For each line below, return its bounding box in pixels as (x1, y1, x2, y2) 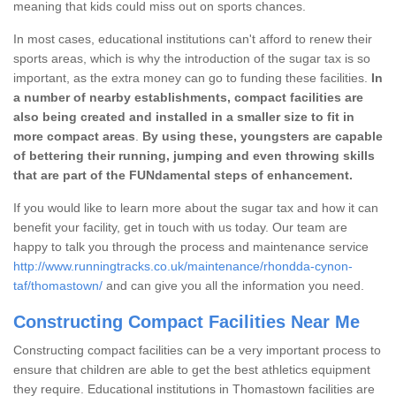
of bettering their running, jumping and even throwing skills (13, 148, 375, 163)
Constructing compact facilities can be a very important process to (13, 342, 381, 357)
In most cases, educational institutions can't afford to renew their (13, 31, 372, 46)
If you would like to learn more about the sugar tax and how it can (13, 200, 378, 215)
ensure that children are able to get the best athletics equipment (13, 362, 370, 377)
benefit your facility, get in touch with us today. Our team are (13, 219, 347, 234)
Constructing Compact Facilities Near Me (13, 311, 360, 331)
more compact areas (13, 128, 135, 143)
